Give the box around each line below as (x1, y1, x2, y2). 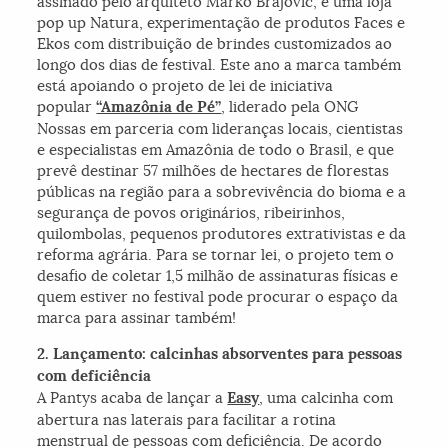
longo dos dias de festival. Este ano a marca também (37, 55, 402, 75)
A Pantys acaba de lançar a (37, 388, 228, 408)
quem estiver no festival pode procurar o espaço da (37, 287, 399, 307)
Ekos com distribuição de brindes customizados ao (37, 34, 393, 54)
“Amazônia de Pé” (96, 97, 222, 118)
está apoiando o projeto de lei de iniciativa (37, 76, 334, 96)
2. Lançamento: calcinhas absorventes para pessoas (37, 344, 403, 365)
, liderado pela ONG (221, 97, 359, 117)
